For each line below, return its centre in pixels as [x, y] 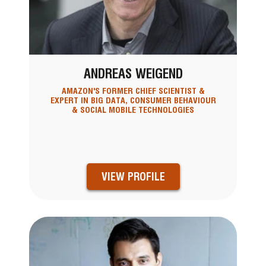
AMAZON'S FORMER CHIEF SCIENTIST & [133, 91]
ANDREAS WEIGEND [133, 73]
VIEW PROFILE [133, 176]
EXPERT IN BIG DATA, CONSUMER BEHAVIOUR [133, 101]
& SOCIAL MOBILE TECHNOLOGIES [133, 110]
